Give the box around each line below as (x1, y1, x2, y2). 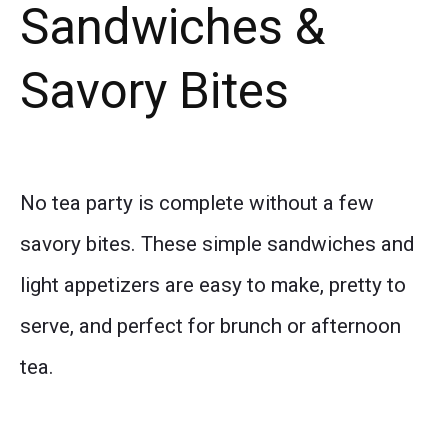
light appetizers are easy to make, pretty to (20, 272, 406, 297)
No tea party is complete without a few (20, 190, 374, 215)
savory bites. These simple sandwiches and (20, 231, 414, 256)
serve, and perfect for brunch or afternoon (20, 313, 401, 338)
